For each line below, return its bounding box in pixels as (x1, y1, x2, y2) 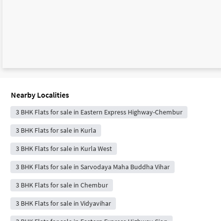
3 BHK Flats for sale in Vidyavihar (15, 198, 111, 208)
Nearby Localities (11, 89, 69, 100)
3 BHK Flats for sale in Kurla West (15, 144, 112, 153)
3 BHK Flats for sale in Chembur (15, 180, 108, 189)
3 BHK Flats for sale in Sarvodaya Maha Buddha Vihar (15, 162, 170, 171)
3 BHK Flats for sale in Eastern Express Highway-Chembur (15, 107, 183, 116)
